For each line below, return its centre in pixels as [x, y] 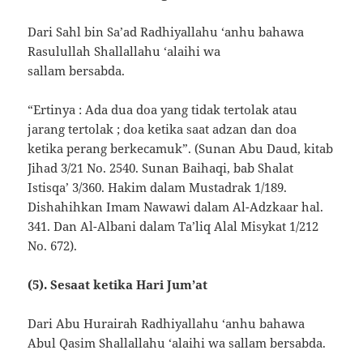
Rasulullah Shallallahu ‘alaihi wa [124, 51]
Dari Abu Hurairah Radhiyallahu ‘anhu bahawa [167, 324]
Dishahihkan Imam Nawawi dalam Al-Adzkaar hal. [176, 207]
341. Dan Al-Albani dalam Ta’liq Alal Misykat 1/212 [173, 226]
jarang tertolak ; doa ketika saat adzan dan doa [162, 129]
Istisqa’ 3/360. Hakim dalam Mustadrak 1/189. [158, 188]
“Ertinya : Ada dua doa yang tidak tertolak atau [163, 110]
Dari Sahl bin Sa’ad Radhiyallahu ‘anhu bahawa [166, 32]
